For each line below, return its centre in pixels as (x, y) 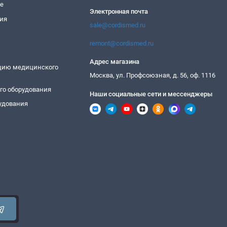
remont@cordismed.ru (122, 43)
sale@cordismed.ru (118, 25)
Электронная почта (119, 11)
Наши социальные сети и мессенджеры (151, 94)
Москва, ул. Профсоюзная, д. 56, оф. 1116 (153, 75)
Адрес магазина (115, 62)
